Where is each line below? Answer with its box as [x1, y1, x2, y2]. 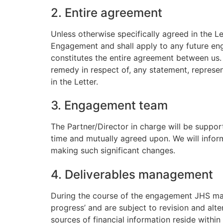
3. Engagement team [51, 98, 168, 113]
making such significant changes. [51, 145, 175, 156]
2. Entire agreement [51, 5, 162, 20]
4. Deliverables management [51, 167, 213, 182]
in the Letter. [51, 77, 98, 87]
